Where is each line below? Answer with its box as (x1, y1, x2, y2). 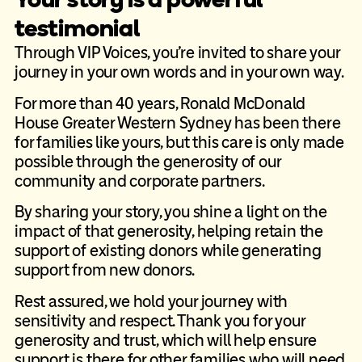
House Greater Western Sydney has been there (14, 112, 341, 133)
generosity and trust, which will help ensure (14, 330, 318, 350)
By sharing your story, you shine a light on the (14, 202, 327, 222)
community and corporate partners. (14, 170, 265, 191)
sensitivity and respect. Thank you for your (14, 310, 305, 330)
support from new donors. (14, 260, 196, 280)
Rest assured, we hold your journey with (14, 291, 288, 311)
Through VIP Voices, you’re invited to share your (14, 43, 340, 63)
